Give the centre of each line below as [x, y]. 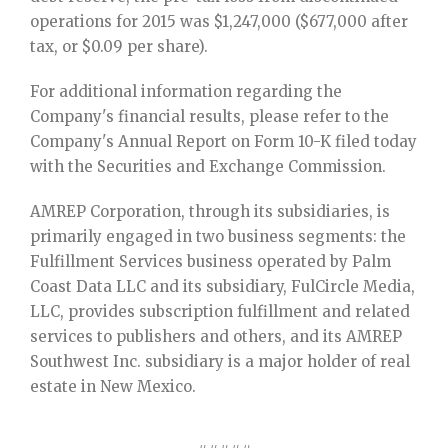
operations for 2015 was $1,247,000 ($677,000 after [219, 21]
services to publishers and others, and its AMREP [216, 336]
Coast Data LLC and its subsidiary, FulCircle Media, [222, 286]
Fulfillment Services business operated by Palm [210, 261]
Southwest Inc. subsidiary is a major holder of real [220, 361]
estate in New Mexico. [113, 386]
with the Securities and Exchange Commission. [208, 166]
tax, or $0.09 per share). [119, 46]
